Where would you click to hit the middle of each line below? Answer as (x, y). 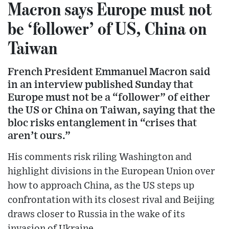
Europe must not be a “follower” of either (109, 98)
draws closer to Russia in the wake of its (96, 215)
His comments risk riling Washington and (100, 157)
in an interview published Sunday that (100, 85)
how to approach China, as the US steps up (101, 186)
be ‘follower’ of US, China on (107, 28)
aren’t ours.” (39, 136)
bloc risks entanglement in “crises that (102, 123)
